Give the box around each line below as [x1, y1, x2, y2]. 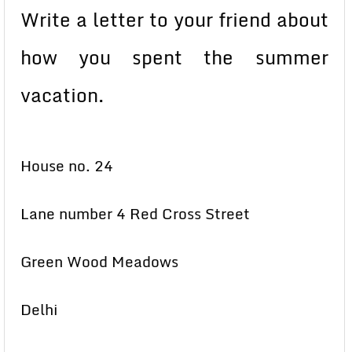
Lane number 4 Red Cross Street [20, 202, 250, 225]
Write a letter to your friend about [20, 4, 328, 35]
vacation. [20, 79, 104, 110]
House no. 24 [20, 154, 113, 178]
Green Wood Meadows [20, 250, 178, 273]
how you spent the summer [20, 42, 328, 72]
